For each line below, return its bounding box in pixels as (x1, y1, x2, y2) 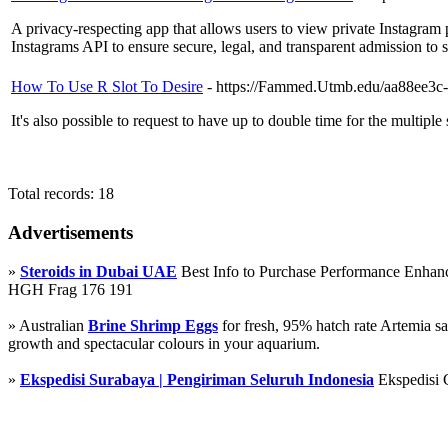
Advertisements (8, 222, 133, 244)
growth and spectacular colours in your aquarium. (8, 334, 320, 352)
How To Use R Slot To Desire (11, 78, 203, 96)
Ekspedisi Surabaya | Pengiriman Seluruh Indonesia (20, 370, 374, 388)
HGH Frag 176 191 (8, 280, 133, 298)
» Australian (8, 316, 88, 334)
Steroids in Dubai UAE (20, 262, 177, 280)
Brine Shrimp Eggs (88, 316, 218, 334)
